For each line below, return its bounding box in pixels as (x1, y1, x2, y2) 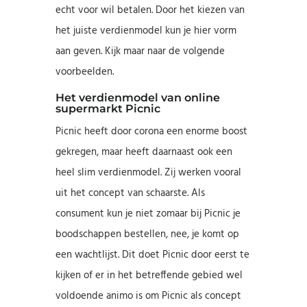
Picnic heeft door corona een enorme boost (55, 123, 247, 140)
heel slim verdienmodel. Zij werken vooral (55, 164, 241, 181)
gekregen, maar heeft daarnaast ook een (55, 143, 232, 160)
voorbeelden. (55, 63, 114, 80)
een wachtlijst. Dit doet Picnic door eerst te (55, 246, 249, 263)
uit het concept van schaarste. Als (55, 184, 205, 201)
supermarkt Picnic (55, 101, 160, 115)
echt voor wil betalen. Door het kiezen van (55, 1, 245, 19)
